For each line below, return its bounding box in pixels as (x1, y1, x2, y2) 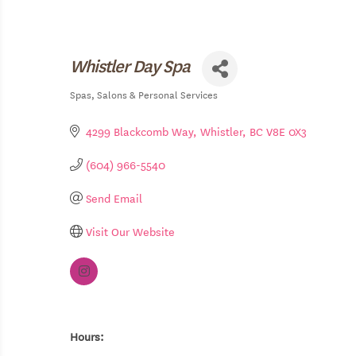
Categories (69, 97, 128, 118)
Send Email (86, 189, 142, 207)
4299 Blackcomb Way (86, 122, 193, 141)
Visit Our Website (86, 222, 175, 241)
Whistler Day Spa (70, 52, 190, 77)
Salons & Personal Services (97, 86, 218, 103)
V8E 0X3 (266, 122, 307, 141)
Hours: (70, 327, 104, 346)
